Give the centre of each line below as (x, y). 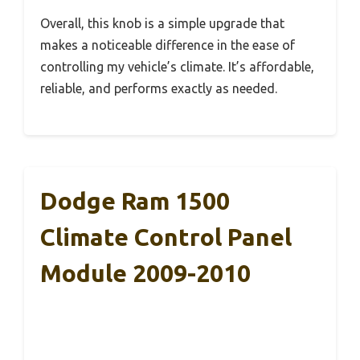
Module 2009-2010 (145, 273)
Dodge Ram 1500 (135, 200)
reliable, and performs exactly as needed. (159, 88)
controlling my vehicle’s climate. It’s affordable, (177, 66)
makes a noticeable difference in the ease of (168, 45)
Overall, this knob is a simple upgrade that (162, 23)
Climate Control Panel (166, 237)
